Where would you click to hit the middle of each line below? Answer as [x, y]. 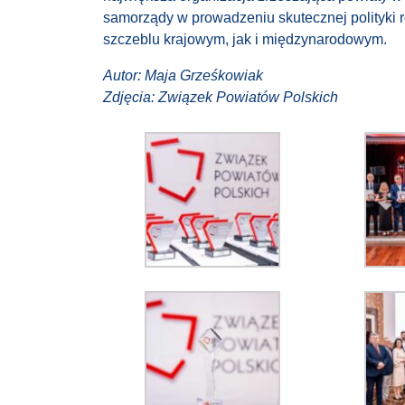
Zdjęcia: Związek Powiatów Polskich [221, 98]
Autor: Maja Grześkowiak [183, 76]
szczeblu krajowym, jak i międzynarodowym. [245, 40]
